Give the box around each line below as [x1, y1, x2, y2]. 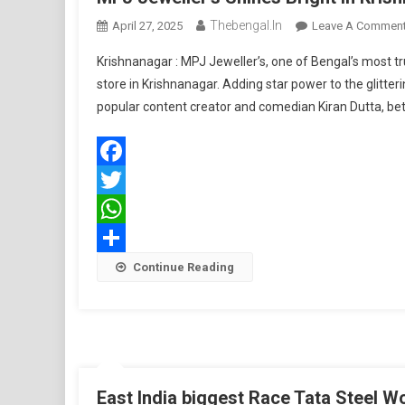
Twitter [97, 202, 138, 216]
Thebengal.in [210, 18, 282, 33]
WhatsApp [97, 231, 156, 245]
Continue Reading [133, 260, 234, 274]
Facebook [97, 173, 152, 187]
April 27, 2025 [112, 19, 183, 33]
